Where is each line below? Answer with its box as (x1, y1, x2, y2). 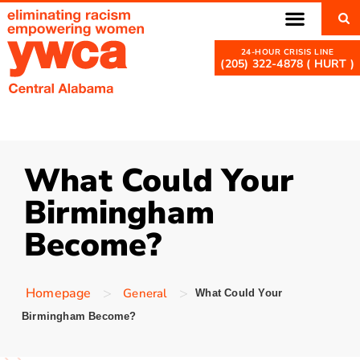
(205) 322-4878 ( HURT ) (220, 56, 354, 72)
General (123, 285, 168, 302)
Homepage (26, 284, 92, 303)
